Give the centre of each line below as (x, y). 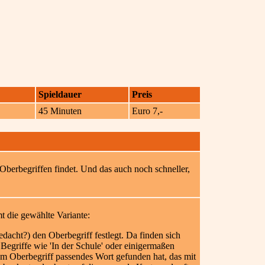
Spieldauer (60, 94)
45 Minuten (61, 111)
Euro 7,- (148, 111)
